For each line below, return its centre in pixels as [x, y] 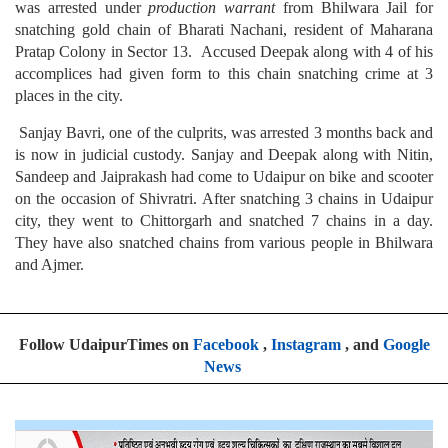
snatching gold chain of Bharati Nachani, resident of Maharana [224, 30]
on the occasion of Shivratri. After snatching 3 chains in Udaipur [224, 199]
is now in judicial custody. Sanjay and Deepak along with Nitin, [224, 155]
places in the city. [69, 96]
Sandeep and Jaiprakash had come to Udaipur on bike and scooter [224, 177]
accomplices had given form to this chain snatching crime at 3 [224, 74]
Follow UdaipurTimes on [105, 345]
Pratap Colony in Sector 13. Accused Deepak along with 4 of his [224, 52]
